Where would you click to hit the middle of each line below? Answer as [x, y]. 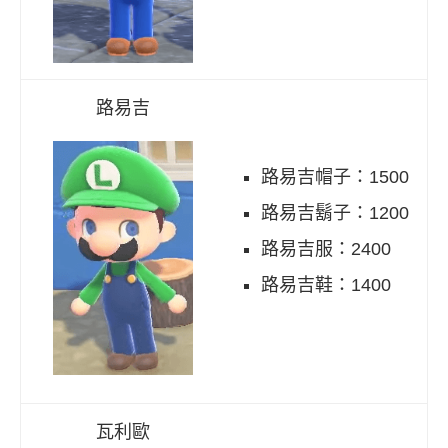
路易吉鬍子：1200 [335, 213]
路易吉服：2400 [326, 249]
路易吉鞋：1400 [326, 285]
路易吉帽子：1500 [335, 177]
